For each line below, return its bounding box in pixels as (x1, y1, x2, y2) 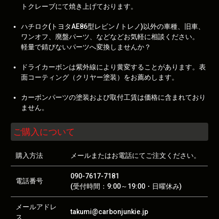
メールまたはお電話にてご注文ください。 (70, 152, 201, 159)
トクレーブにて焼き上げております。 (21, 2, 138, 10)
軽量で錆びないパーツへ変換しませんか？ (21, 43, 152, 51)
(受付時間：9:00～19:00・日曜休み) (70, 182, 182, 190)
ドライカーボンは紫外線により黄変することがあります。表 (21, 63, 206, 71)
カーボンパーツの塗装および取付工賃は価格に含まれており (21, 93, 206, 101)
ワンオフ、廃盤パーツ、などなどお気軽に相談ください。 (21, 33, 199, 41)
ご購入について (13, 127, 75, 137)
